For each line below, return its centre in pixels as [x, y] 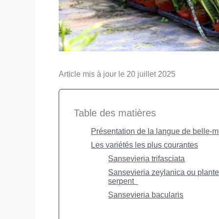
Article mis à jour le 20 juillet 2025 [117, 74]
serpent [123, 181]
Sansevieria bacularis [146, 195]
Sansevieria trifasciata [147, 158]
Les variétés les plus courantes [145, 145]
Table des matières [115, 113]
